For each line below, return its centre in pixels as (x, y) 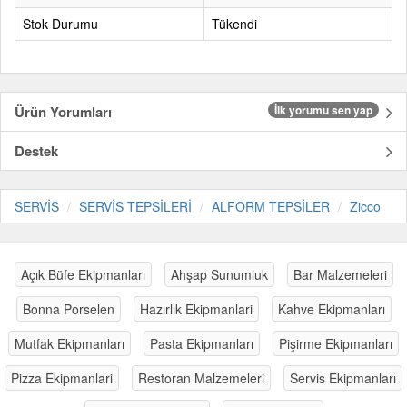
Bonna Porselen (68, 309)
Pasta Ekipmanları (202, 343)
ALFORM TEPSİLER (271, 206)
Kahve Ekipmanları (331, 309)
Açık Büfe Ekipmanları (83, 274)
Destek (36, 151)
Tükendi (234, 24)
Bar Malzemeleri (340, 274)
